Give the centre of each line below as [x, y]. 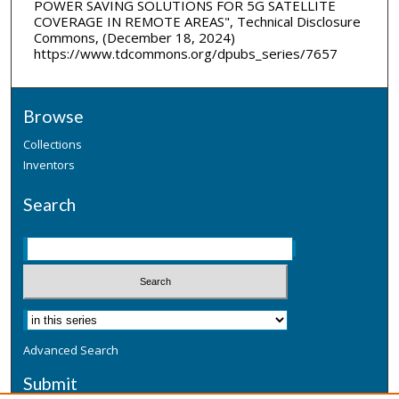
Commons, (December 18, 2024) [134, 37]
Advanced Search [71, 350]
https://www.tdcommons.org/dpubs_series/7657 [185, 53]
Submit [51, 383]
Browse [54, 117]
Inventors [49, 165]
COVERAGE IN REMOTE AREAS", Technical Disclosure [197, 21]
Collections [53, 145]
